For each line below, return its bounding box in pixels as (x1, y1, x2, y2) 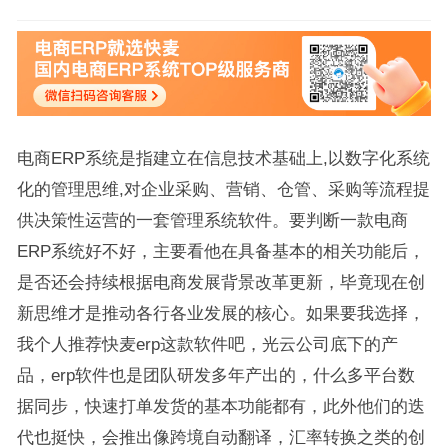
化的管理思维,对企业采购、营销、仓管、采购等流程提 (16, 180, 430, 199)
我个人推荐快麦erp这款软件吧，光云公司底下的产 (16, 335, 398, 354)
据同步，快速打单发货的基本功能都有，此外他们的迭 (16, 397, 425, 416)
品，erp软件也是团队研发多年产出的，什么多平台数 (16, 366, 415, 385)
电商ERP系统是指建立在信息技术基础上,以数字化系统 (16, 149, 430, 168)
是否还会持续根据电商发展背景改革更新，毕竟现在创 (16, 273, 425, 292)
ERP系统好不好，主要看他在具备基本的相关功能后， (16, 242, 425, 261)
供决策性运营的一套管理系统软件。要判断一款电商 (16, 211, 408, 230)
